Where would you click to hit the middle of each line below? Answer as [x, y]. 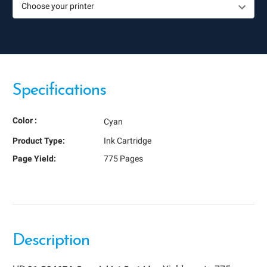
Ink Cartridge [128, 140]
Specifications [59, 91]
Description [51, 241]
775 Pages [124, 158]
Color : [25, 120]
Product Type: [39, 140]
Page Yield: [34, 158]
